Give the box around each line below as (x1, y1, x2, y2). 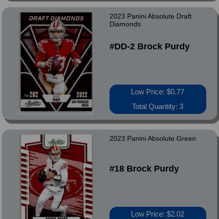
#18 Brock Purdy (109, 164, 179, 174)
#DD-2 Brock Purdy (109, 42, 190, 51)
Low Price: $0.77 (131, 88, 185, 96)
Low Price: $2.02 (131, 210, 185, 218)
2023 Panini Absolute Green (109, 134, 196, 142)
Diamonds (109, 20, 141, 28)
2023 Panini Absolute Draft (109, 12, 192, 20)
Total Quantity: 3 (132, 102, 184, 110)
